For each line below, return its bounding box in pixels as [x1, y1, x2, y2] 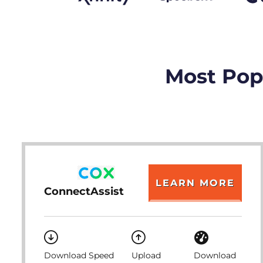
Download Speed [44, 250, 114, 261]
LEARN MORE [155, 177, 235, 188]
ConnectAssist [44, 184, 124, 198]
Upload [131, 250, 161, 261]
